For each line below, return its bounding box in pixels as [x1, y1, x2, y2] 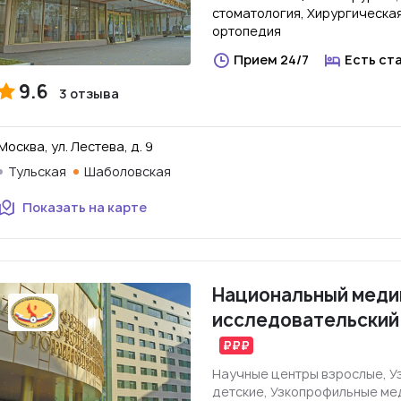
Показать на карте [22, 199, 147, 216]
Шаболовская [84, 163, 171, 180]
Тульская [8, 163, 66, 180]
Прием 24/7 [234, 51, 309, 68]
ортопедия [212, 22, 281, 39]
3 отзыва [59, 85, 119, 102]
